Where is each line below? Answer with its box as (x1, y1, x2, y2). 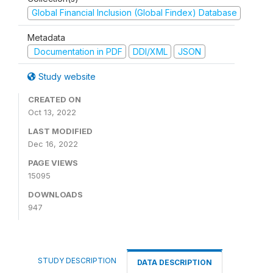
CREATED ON (28, 94, 81, 104)
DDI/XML (132, 46, 168, 57)
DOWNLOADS (28, 190, 83, 199)
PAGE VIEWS (28, 158, 78, 168)
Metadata (27, 32, 65, 43)
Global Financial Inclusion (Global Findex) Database (31, 7, 237, 18)
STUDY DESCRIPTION (38, 256, 116, 265)
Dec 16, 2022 (28, 139, 78, 149)
